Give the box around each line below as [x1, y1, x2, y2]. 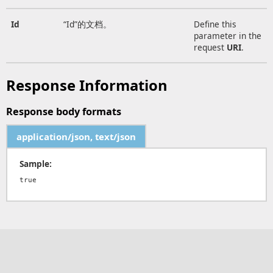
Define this [194, 18, 236, 30]
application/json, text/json [16, 130, 136, 143]
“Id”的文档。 [63, 18, 112, 30]
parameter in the [194, 30, 261, 42]
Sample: [19, 158, 52, 170]
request [194, 41, 227, 54]
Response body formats [6, 105, 121, 119]
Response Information [6, 76, 168, 96]
